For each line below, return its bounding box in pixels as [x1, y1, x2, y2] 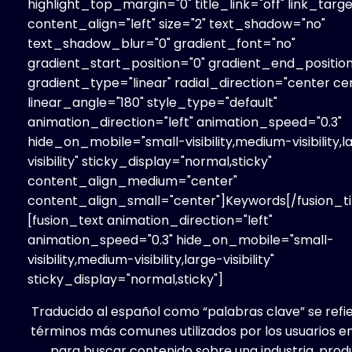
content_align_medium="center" [27, 171, 237, 190]
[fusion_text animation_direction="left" [27, 211, 273, 229]
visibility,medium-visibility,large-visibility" [27, 250, 274, 269]
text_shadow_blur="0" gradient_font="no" [27, 34, 295, 53]
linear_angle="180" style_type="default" [27, 93, 277, 112]
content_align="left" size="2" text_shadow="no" [27, 14, 325, 33]
